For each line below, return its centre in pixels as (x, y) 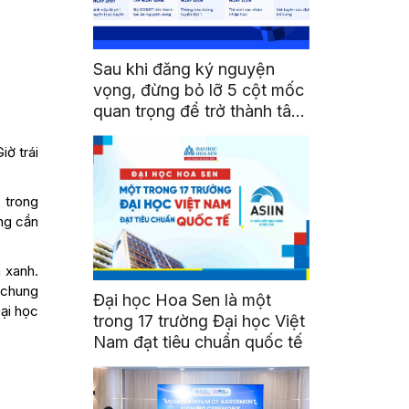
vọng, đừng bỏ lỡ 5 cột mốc (199, 90)
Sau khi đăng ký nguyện (184, 69)
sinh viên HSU (147, 132)
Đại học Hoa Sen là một (183, 300)
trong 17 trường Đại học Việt (199, 321)
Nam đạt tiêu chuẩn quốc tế (199, 342)
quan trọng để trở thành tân (197, 111)
